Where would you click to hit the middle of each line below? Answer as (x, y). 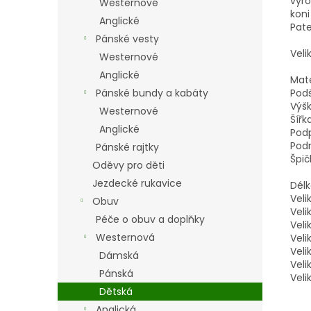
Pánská (116, 274)
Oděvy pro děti (128, 165)
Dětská (116, 292)
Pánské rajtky (127, 147)
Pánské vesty (127, 39)
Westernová (125, 237)
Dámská (119, 255)
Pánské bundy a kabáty (152, 93)
